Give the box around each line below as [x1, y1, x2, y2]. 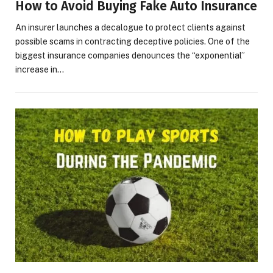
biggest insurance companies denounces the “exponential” [15, 50, 245, 60]
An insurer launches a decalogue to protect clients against [15, 22, 246, 32]
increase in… [15, 64, 64, 74]
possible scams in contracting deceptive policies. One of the [15, 36, 250, 46]
